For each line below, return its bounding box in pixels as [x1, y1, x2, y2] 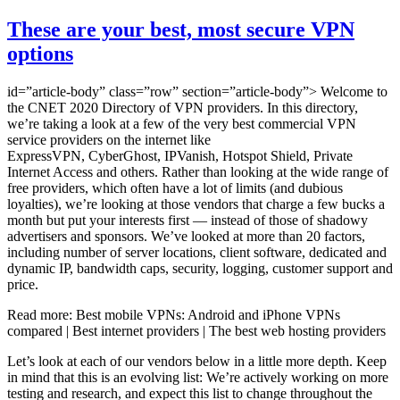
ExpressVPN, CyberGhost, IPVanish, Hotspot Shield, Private [7, 147, 353, 163]
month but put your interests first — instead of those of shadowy [7, 212, 368, 228]
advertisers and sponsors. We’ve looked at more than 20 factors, [7, 228, 365, 244]
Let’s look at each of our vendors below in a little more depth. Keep [7, 353, 387, 369]
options [7, 41, 73, 65]
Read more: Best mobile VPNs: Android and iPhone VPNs [7, 306, 340, 322]
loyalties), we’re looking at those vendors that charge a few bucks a [7, 196, 385, 212]
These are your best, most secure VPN [7, 17, 354, 41]
